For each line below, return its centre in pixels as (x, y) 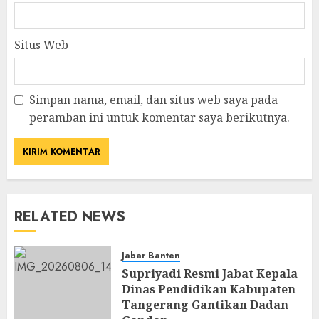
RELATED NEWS (70, 217)
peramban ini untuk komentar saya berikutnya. (159, 117)
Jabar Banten (151, 256)
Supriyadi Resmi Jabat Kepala (210, 273)
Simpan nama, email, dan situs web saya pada (153, 100)
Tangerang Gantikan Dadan (205, 305)
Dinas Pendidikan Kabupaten (209, 289)
